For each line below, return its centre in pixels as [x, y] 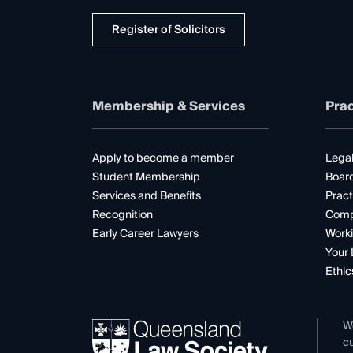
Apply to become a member [163, 158]
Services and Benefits [147, 196]
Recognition [123, 215]
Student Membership [146, 177]
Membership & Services [169, 106]
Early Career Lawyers [145, 234]
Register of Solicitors [169, 30]
